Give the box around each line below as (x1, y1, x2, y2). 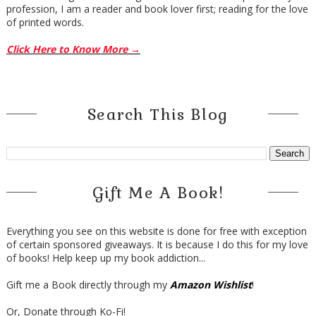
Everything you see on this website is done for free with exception (6, 224, 307, 238)
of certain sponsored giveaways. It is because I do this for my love (6, 237, 308, 251)
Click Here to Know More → (6, 42, 140, 56)
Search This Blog (87, 104, 229, 124)
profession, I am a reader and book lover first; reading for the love (6, 1, 308, 16)
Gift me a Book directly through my (6, 277, 170, 291)
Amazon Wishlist (169, 277, 252, 291)
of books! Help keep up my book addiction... (6, 250, 205, 265)
